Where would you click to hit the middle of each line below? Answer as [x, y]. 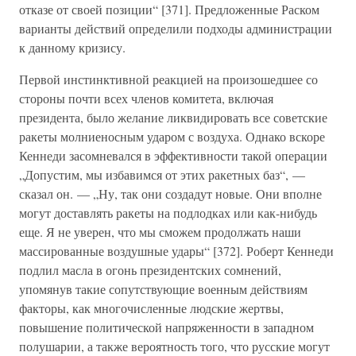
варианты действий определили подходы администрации [176, 28]
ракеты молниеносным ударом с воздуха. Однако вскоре [172, 136]
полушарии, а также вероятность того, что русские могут [174, 346]
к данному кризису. [72, 47]
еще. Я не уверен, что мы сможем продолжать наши [160, 232]
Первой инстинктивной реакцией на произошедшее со [168, 79]
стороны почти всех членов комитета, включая [146, 98]
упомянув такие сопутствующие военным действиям [163, 289]
